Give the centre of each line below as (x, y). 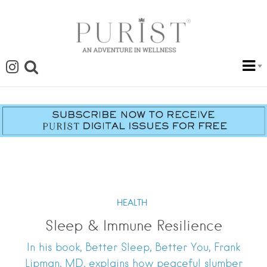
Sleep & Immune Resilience (133, 226)
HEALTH (132, 203)
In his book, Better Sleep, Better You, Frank (133, 247)
